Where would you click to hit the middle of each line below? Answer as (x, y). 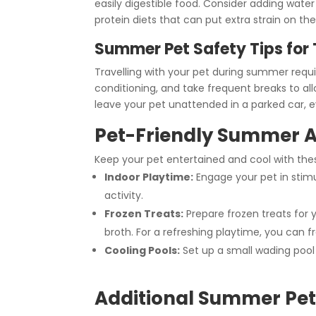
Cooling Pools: (142, 250)
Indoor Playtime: (149, 177)
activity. (124, 195)
